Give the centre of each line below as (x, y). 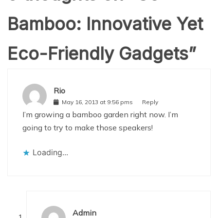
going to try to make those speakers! (88, 127)
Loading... (50, 152)
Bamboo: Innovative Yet (105, 24)
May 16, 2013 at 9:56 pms (97, 102)
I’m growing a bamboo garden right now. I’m (100, 114)
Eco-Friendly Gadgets (98, 53)
